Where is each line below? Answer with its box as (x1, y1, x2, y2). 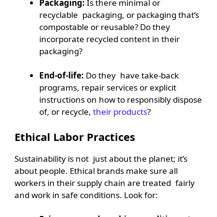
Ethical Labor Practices (15, 129, 135, 144)
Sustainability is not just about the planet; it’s (15, 153, 187, 164)
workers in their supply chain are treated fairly (15, 177, 195, 188)
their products (93, 106, 147, 118)
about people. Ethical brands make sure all (15, 165, 178, 176)
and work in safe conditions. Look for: (15, 189, 158, 201)
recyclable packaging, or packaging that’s (39, 9, 199, 20)
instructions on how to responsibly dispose (39, 94, 202, 106)
